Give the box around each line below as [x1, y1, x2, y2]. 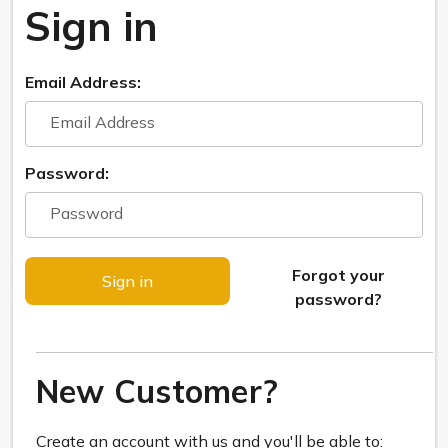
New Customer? [35, 370, 279, 411]
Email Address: [25, 71, 142, 92]
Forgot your [292, 264, 385, 285]
